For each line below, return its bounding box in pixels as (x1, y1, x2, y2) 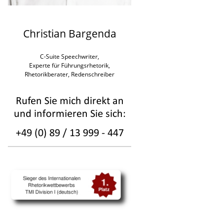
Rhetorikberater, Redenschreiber (25, 70, 114, 78)
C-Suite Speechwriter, (40, 52, 99, 61)
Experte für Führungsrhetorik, (29, 61, 110, 70)
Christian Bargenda (23, 27, 116, 40)
